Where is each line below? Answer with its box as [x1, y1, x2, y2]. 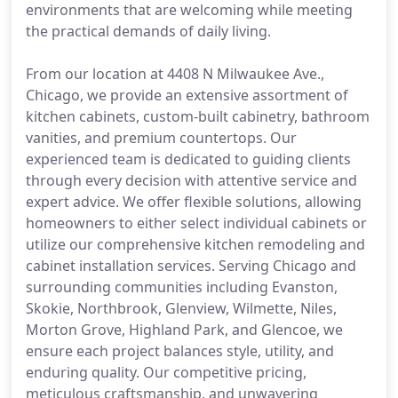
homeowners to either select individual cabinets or [26, 213, 367, 233]
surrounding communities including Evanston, [26, 277, 338, 297]
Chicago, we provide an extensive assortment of [26, 85, 348, 105]
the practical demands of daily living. [26, 21, 271, 41]
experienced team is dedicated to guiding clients [26, 149, 351, 169]
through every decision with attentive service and [26, 171, 357, 190]
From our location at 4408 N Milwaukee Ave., [26, 64, 324, 84]
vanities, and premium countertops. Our [26, 128, 297, 147]
